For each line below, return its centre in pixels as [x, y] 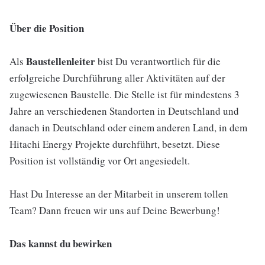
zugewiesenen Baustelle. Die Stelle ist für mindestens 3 [125, 94]
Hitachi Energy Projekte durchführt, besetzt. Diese [115, 144]
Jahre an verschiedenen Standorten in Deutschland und [124, 111]
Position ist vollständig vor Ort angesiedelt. [100, 161]
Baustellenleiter [62, 61]
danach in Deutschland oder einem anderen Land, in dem [128, 127]
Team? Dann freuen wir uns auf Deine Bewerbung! [115, 210]
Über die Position [47, 28]
